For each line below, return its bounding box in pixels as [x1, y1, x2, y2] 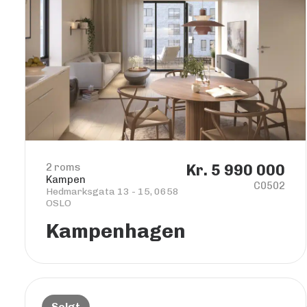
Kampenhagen [46, 219, 186, 243]
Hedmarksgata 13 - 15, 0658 [46, 186, 179, 197]
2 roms [46, 161, 81, 173]
